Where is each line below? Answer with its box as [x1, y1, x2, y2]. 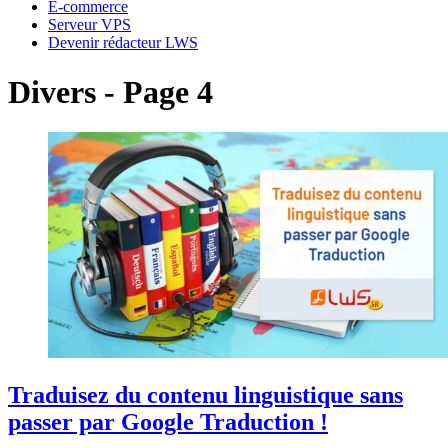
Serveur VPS [48, 16, 131, 34]
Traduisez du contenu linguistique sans [8, 381, 403, 408]
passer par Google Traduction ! [8, 408, 328, 435]
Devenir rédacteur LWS [48, 34, 198, 52]
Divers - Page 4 [8, 73, 213, 110]
